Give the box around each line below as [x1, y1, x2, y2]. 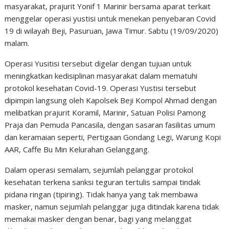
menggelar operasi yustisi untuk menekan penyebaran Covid [5, 13, 216, 24]
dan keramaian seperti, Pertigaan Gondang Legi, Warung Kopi [5, 132, 221, 142]
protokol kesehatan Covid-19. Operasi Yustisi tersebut [5, 83, 197, 93]
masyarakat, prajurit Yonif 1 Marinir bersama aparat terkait [5, 1, 211, 11]
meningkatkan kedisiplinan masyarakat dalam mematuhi [5, 71, 198, 81]
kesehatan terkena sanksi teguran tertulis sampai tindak [5, 177, 201, 187]
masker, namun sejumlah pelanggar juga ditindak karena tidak [5, 201, 219, 212]
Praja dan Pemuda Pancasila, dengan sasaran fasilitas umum [5, 120, 216, 130]
